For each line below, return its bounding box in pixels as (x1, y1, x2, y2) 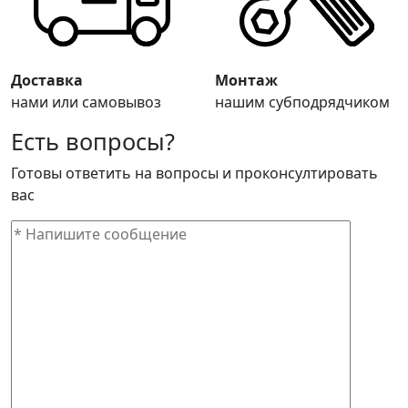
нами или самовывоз (11, 92, 161, 113)
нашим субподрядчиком (215, 92, 390, 113)
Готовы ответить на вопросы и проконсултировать (11, 163, 378, 184)
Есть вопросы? (11, 126, 175, 158)
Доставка (11, 70, 83, 91)
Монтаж (215, 70, 278, 91)
